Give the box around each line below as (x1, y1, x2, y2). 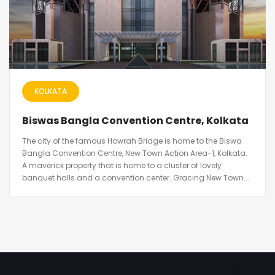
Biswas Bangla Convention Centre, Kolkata (22, 114, 249, 128)
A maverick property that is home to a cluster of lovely (22, 160, 222, 171)
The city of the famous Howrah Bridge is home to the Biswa (22, 136, 242, 147)
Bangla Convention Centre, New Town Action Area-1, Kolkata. (22, 148, 247, 159)
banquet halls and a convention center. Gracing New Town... (22, 172, 249, 184)
